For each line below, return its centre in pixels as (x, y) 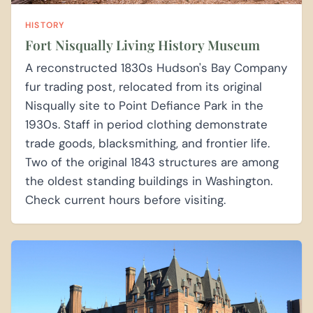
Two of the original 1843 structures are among (152, 162)
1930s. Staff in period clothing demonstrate (146, 124)
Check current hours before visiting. (125, 199)
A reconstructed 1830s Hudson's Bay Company (156, 67)
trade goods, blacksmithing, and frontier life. (147, 143)
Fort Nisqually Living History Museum (143, 44)
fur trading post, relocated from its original (144, 86)
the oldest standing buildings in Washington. (149, 181)
